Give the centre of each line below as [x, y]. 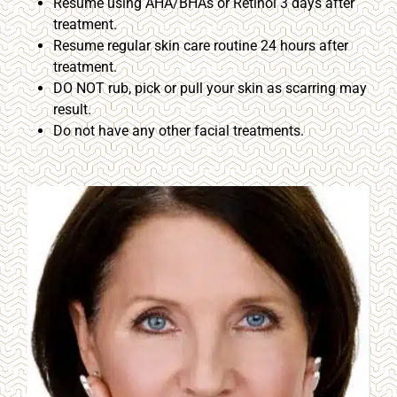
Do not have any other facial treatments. [179, 130]
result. [72, 109]
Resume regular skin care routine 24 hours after [201, 45]
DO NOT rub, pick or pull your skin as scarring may [210, 88]
